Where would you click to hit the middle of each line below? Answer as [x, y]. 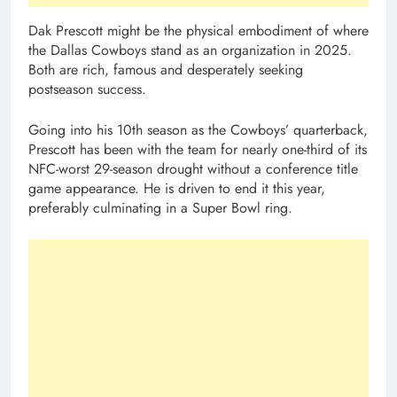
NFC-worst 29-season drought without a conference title [193, 169]
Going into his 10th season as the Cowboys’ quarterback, [198, 130]
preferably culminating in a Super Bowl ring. [160, 208]
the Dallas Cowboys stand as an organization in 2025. [190, 51]
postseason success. [87, 90]
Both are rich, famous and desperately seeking [166, 70]
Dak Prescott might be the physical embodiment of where [198, 31]
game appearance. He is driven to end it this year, [177, 189]
